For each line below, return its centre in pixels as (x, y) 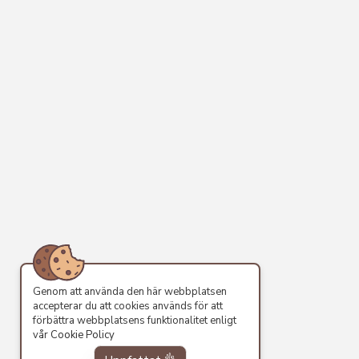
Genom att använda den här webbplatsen (130, 292)
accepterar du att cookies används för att (128, 307)
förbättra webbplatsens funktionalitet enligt (135, 321)
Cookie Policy (83, 335)
